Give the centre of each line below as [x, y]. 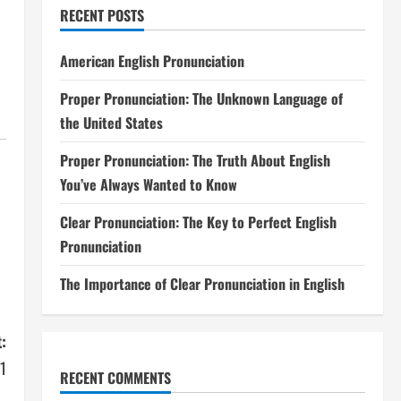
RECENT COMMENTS [115, 378]
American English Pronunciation [152, 61]
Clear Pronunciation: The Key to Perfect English [198, 222]
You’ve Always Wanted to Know [148, 184]
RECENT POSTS [102, 15]
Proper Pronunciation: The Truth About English [195, 160]
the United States [111, 123]
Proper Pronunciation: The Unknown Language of [201, 98]
